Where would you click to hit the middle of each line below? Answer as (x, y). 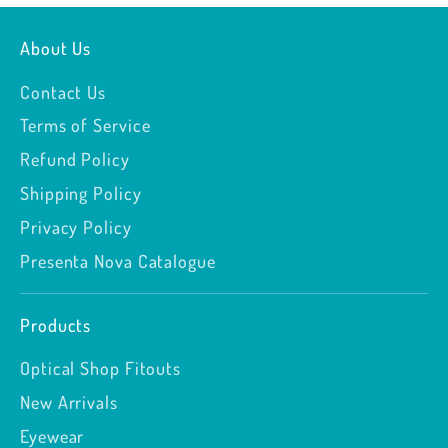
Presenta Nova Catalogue (118, 260)
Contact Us (63, 91)
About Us (56, 48)
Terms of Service (85, 125)
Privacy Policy (76, 226)
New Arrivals (69, 402)
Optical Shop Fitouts (100, 368)
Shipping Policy (81, 192)
